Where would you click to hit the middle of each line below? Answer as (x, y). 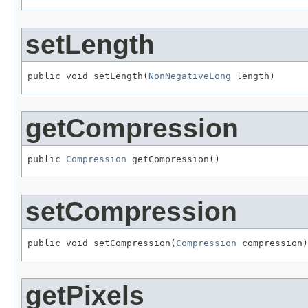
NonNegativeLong (190, 76)
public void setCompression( (102, 243)
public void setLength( (88, 76)
